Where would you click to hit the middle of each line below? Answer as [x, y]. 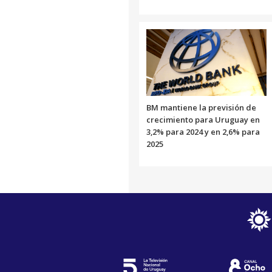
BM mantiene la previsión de [201, 107]
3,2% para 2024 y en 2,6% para [203, 131]
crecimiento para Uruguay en [203, 119]
